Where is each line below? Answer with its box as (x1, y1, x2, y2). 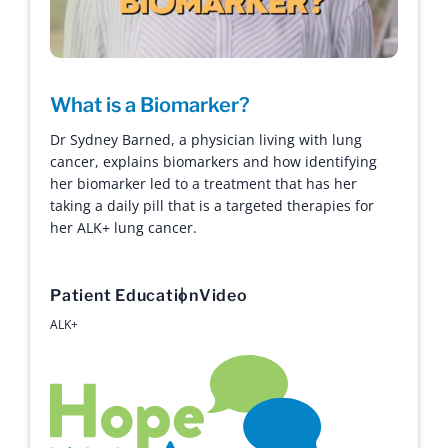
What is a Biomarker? (50, 93, 250, 118)
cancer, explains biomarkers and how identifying (50, 152, 377, 172)
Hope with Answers (49, 355, 194, 378)
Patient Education (50, 286, 199, 306)
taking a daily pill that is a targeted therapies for (50, 196, 374, 216)
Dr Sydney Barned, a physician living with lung (50, 130, 362, 150)
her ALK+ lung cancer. (50, 218, 197, 238)
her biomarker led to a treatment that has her (50, 174, 357, 194)
